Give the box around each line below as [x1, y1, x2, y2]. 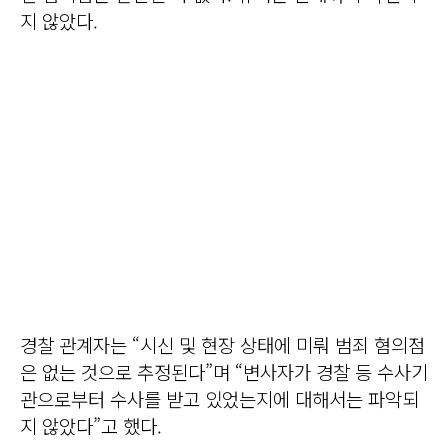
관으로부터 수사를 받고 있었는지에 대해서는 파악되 [20, 384, 419, 412]
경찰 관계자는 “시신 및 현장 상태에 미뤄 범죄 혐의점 [20, 330, 425, 358]
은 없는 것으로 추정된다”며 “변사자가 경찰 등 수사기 [20, 357, 428, 385]
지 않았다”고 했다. [20, 411, 162, 439]
